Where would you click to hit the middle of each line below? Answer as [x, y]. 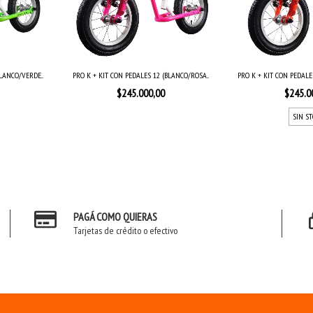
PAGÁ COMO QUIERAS [116, 216]
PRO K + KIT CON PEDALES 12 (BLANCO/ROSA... [141, 75]
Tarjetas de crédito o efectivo [126, 230]
